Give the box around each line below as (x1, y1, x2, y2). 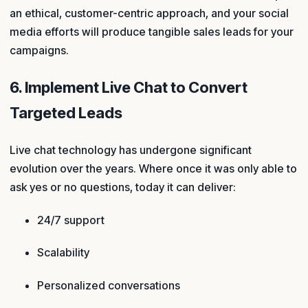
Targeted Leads (10, 104, 122, 122)
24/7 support (37, 212, 104, 227)
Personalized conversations (37, 278, 180, 292)
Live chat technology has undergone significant (10, 143, 252, 157)
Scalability (37, 245, 89, 260)
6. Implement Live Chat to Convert (10, 78, 247, 97)
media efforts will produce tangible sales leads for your (10, 25, 294, 39)
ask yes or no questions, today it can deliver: (10, 180, 236, 195)
